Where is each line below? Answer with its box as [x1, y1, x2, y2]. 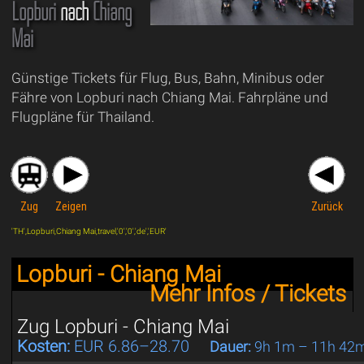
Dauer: [209, 338, 251, 356]
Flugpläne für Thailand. [11, 109, 154, 126]
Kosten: [16, 336, 70, 357]
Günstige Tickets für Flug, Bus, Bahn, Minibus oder [11, 70, 324, 87]
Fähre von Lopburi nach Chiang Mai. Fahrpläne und [11, 89, 328, 106]
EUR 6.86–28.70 [69, 336, 193, 357]
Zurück [311, 200, 344, 214]
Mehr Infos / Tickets [149, 280, 347, 308]
